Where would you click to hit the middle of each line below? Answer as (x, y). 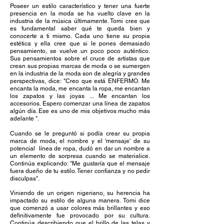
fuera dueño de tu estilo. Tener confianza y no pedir (80, 171)
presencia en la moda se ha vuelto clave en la (80, 13)
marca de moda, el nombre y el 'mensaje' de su (80, 141)
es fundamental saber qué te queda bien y (80, 28)
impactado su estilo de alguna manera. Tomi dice (80, 200)
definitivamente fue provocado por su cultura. (80, 215)
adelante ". (24, 118)
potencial (22, 148)
